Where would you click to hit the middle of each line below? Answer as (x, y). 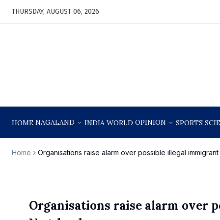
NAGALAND (55, 122)
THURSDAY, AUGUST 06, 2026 (55, 11)
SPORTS (189, 123)
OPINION (151, 122)
